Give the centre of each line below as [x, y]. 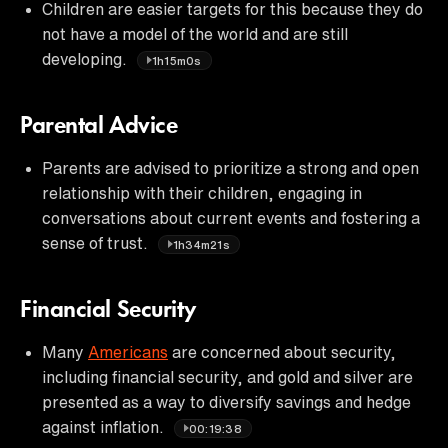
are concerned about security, [282, 351]
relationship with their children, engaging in [202, 192]
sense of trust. [97, 242]
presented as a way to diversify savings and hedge [226, 401]
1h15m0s [177, 60]
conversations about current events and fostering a [231, 217]
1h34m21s [201, 244]
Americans [128, 351]
